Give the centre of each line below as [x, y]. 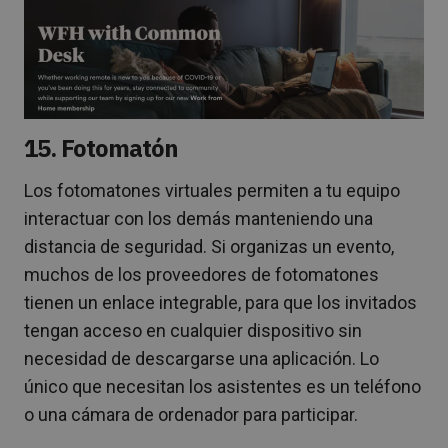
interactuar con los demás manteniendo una [198, 219]
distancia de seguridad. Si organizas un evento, [209, 247]
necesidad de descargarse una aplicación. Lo [201, 359]
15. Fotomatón [101, 148]
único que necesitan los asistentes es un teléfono [222, 387]
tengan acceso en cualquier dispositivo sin [193, 331]
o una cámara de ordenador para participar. [191, 415]
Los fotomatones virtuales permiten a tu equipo [212, 191]
